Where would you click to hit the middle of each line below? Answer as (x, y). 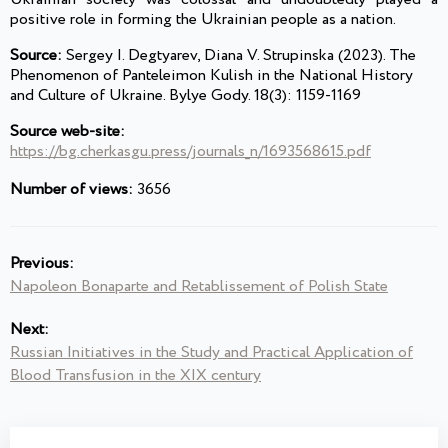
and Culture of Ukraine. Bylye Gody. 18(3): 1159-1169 (185, 96)
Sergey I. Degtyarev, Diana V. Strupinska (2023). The (239, 56)
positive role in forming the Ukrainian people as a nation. (203, 20)
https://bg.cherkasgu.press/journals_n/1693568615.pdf (190, 152)
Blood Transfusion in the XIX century (135, 376)
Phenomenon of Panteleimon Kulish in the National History (211, 76)
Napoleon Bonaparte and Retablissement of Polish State (199, 287)
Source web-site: (67, 132)
